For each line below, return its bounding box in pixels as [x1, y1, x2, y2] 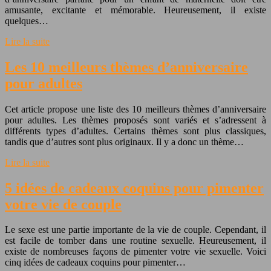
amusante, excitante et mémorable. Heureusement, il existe [5, 4, 266, 15]
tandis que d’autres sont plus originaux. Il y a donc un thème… [5, 136, 244, 147]
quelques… [5, 15, 48, 26]
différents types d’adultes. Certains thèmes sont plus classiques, [5, 125, 266, 136]
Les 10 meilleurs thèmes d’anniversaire [5, 59, 248, 75]
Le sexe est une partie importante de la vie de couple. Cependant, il [5, 224, 266, 235]
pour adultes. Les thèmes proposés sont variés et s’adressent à [5, 114, 266, 125]
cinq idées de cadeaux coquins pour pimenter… [5, 257, 186, 268]
